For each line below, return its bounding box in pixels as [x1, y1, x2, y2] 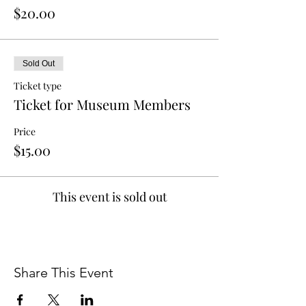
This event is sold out [52, 189, 167, 205]
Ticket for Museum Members [14, 95, 191, 113]
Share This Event [14, 264, 113, 281]
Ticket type [14, 79, 61, 92]
